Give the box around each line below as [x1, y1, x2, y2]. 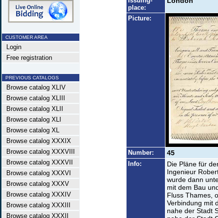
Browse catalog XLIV [2, 84, 66, 91]
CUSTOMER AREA [2, 35, 48, 40]
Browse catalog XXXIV [2, 191, 71, 198]
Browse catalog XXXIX [2, 137, 71, 145]
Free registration [2, 54, 52, 61]
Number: [128, 149, 154, 156]
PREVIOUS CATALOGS [2, 75, 59, 80]
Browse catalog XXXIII [2, 201, 71, 209]
